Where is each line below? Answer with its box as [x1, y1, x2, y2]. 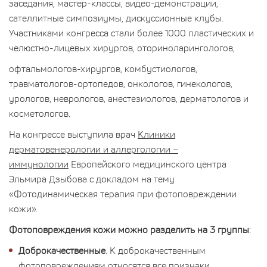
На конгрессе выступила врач [9, 127, 138, 141]
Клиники [138, 127, 175, 141]
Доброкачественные [18, 243, 105, 257]
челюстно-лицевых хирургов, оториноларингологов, [9, 41, 237, 54]
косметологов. [9, 106, 70, 120]
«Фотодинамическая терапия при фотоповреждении [9, 187, 237, 200]
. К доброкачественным [105, 243, 206, 257]
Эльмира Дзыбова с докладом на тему [9, 172, 175, 185]
